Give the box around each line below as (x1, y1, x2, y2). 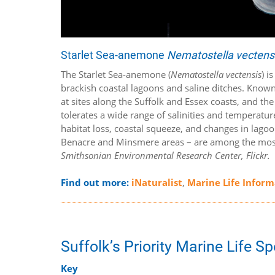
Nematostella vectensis (171, 68, 262, 80)
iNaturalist (131, 176, 183, 188)
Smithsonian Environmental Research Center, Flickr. (61, 149, 271, 161)
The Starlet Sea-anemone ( (61, 68, 171, 80)
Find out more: (61, 176, 132, 188)
